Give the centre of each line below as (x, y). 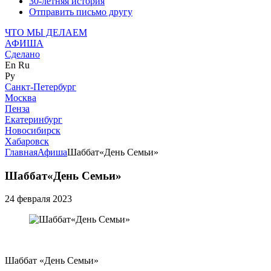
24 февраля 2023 (38, 199)
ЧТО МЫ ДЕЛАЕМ (46, 32)
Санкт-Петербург (41, 87)
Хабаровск (27, 141)
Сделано (22, 54)
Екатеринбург (34, 119)
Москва (21, 98)
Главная (21, 152)
